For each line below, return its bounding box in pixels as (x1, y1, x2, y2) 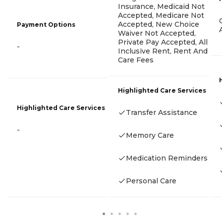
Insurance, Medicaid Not (118, 1, 205, 11)
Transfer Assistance (126, 108, 197, 117)
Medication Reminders (126, 153, 208, 163)
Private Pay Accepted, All (118, 37, 208, 47)
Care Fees (118, 55, 154, 64)
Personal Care (126, 176, 176, 185)
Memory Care (126, 130, 174, 140)
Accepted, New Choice (118, 19, 199, 29)
